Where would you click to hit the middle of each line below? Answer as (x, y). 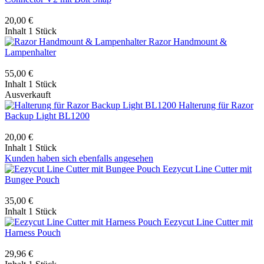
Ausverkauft (28, 94)
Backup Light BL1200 (47, 115)
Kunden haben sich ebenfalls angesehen (79, 158)
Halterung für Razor (216, 105)
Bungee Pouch (32, 179)
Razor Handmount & (188, 41)
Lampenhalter (30, 52)
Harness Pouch (33, 232)
